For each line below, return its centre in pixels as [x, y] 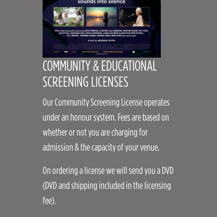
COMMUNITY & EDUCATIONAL [100, 65]
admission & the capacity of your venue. [101, 147]
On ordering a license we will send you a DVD [108, 170]
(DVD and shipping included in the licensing [107, 185]
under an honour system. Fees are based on [106, 116]
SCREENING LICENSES [86, 81]
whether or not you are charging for [95, 132]
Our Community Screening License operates [106, 101]
